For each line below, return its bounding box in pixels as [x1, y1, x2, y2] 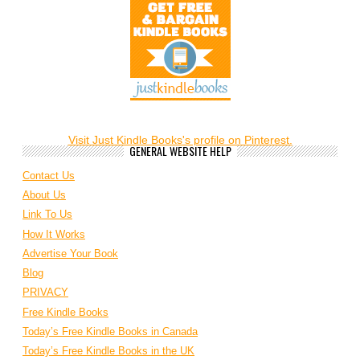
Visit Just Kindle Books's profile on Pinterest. [67, 133, 292, 146]
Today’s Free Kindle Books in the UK [22, 345, 194, 358]
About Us [22, 189, 66, 202]
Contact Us [22, 169, 75, 182]
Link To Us [22, 208, 72, 221]
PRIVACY [22, 286, 68, 299]
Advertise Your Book [22, 247, 118, 260]
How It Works [22, 227, 85, 240]
